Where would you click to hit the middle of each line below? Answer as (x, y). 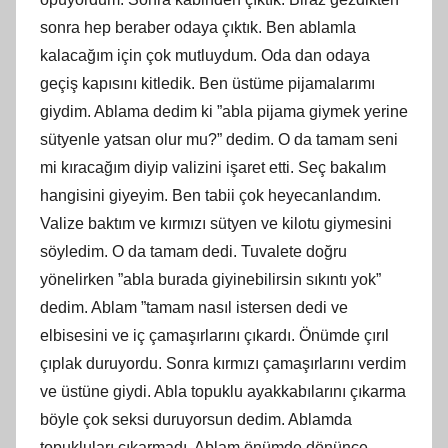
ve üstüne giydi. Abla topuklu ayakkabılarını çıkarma (223, 391)
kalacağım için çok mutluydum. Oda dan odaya (205, 55)
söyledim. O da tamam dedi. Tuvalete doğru (193, 251)
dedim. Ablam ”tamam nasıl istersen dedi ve (194, 307)
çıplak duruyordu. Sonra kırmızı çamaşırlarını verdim (223, 363)
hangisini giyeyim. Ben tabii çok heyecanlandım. (210, 195)
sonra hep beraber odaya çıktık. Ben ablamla (198, 27)
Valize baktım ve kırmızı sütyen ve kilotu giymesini (216, 223)
